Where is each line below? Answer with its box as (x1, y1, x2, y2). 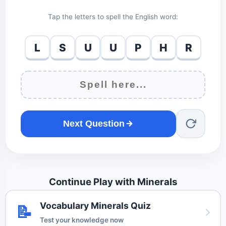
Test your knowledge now (40, 216, 124, 224)
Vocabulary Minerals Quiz (40, 200, 151, 211)
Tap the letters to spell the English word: (48, 13, 178, 21)
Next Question (63, 118, 125, 129)
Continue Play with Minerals (48, 176, 178, 188)
